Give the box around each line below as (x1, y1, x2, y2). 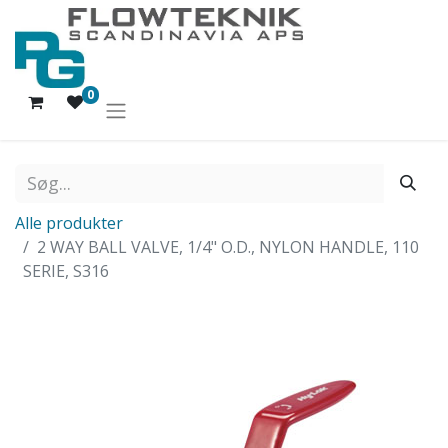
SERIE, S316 (23, 259, 109, 282)
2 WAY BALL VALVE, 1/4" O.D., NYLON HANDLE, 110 (37, 235, 419, 258)
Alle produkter (15, 211, 123, 234)
